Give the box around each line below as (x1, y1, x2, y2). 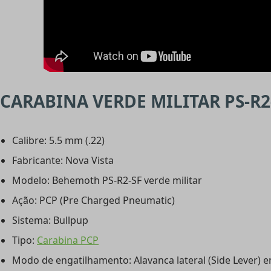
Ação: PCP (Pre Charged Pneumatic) (12, 194, 175, 207)
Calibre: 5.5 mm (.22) (12, 134, 105, 148)
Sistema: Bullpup (12, 214, 88, 227)
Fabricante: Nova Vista (12, 154, 114, 168)
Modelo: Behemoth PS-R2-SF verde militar (12, 174, 202, 188)
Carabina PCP (37, 233, 99, 247)
